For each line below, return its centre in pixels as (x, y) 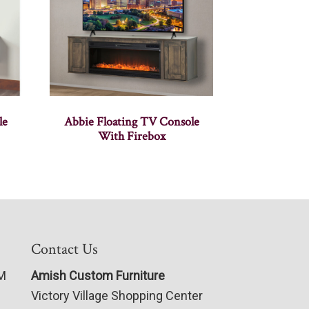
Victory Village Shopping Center (117, 296)
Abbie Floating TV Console (131, 122)
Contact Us (64, 250)
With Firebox (131, 137)
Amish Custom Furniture (98, 276)
